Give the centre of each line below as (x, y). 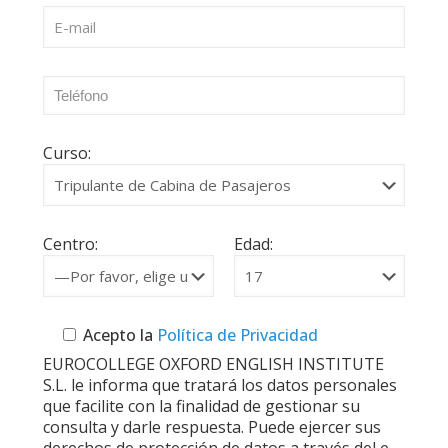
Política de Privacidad (235, 335)
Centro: (70, 244)
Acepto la (118, 335)
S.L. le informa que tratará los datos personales (220, 385)
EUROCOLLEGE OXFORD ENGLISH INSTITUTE (213, 364)
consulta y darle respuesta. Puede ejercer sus (212, 427)
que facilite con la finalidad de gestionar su (201, 406)
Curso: (67, 153)
